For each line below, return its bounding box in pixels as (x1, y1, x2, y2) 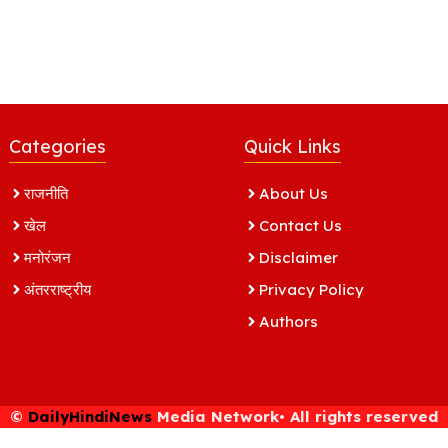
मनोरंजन (24, 247, 71, 267)
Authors (259, 311, 318, 331)
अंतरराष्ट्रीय (24, 279, 91, 299)
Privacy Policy (259, 279, 364, 299)
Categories (9, 134, 106, 158)
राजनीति (24, 183, 68, 203)
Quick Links (244, 134, 341, 158)
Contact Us (259, 215, 342, 235)
